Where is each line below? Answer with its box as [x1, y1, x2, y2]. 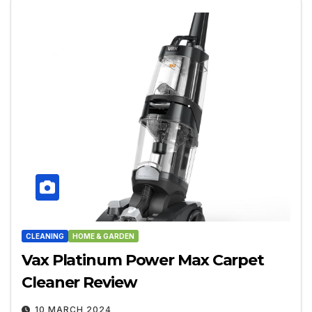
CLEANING [26, 232, 64, 241]
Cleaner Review [22, 273, 137, 292]
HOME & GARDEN [72, 232, 134, 241]
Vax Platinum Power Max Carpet [22, 251, 265, 270]
